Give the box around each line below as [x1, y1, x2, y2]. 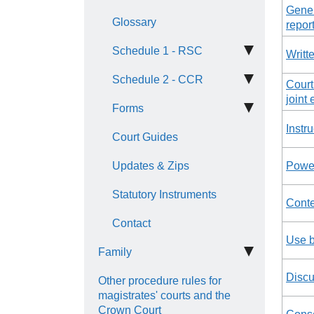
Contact [112, 217, 151, 229]
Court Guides [112, 131, 178, 143]
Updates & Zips [112, 160, 189, 172]
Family [98, 246, 132, 258]
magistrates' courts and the [98, 289, 231, 301]
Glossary [112, 16, 156, 28]
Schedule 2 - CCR [112, 74, 203, 86]
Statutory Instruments [112, 189, 217, 200]
